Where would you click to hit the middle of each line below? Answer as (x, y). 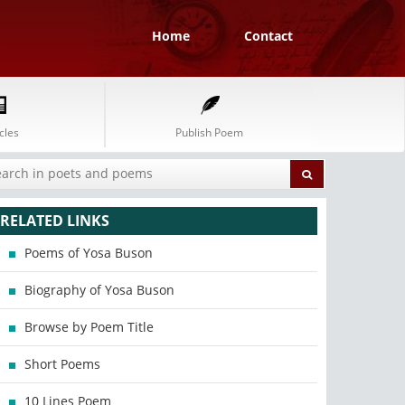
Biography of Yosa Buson (100, 290)
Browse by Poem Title (89, 327)
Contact (268, 36)
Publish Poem (209, 132)
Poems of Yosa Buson (89, 253)
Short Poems (63, 364)
